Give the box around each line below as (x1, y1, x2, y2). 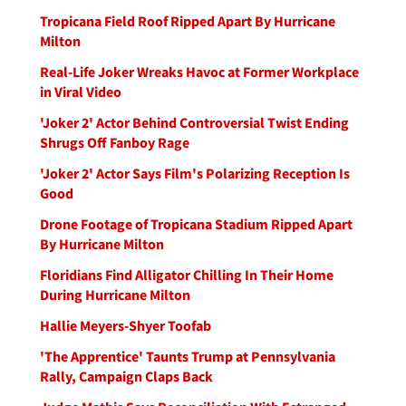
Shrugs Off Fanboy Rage (40, 133, 189, 151)
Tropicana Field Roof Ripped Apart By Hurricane (40, 12, 335, 30)
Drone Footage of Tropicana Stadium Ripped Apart (40, 215, 353, 233)
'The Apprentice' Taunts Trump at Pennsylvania (40, 347, 335, 365)
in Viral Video (40, 82, 121, 101)
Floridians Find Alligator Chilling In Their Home (40, 266, 333, 284)
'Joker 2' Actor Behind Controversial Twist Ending (40, 113, 349, 131)
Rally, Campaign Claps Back (40, 367, 213, 385)
